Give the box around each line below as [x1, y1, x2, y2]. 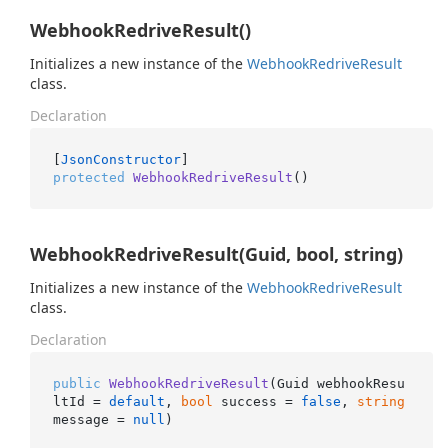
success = [212, 393, 301, 409]
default [108, 393, 165, 409]
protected [52, 169, 125, 185]
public [52, 375, 101, 391]
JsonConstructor [60, 151, 181, 167]
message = [52, 411, 133, 427]
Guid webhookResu [276, 375, 405, 391]
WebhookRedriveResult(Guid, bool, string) [30, 242, 403, 266]
